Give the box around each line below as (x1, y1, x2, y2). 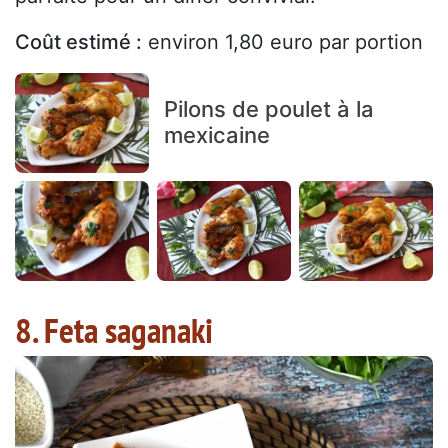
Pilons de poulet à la (163, 95, 374, 122)
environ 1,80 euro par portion (142, 29, 423, 54)
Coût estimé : (15, 29, 142, 54)
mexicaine (163, 121, 270, 148)
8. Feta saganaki (15, 307, 213, 354)
